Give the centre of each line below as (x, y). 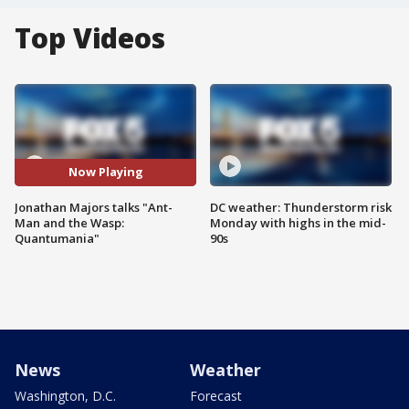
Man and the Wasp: (69, 222)
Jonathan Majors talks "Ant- (94, 207)
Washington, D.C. (65, 395)
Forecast (216, 395)
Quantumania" (57, 238)
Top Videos (90, 38)
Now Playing (105, 172)
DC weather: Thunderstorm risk (301, 207)
